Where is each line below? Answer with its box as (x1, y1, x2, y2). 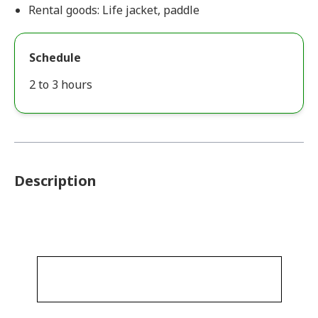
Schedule (29, 50, 81, 65)
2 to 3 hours (29, 77, 92, 92)
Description (14, 171, 97, 190)
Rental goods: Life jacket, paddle (28, 2, 199, 18)
